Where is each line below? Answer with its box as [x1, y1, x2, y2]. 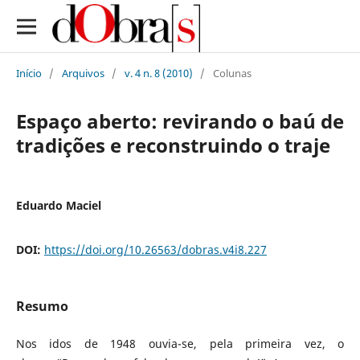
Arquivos [61, 65, 104, 80]
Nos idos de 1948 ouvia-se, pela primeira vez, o [15, 336, 345, 352]
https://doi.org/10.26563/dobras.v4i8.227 [43, 241, 267, 257]
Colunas [212, 65, 252, 80]
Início [15, 65, 42, 80]
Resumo [15, 297, 68, 315]
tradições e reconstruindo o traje [15, 131, 330, 158]
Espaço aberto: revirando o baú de [15, 107, 344, 134]
